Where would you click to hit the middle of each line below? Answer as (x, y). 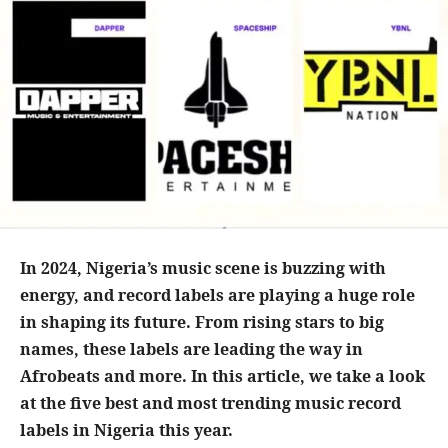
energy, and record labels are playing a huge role (217, 295)
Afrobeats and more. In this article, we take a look (222, 376)
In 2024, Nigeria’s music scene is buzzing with (203, 268)
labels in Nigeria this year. (126, 430)
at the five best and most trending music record (210, 403)
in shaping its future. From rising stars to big (202, 322)
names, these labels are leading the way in (191, 349)
